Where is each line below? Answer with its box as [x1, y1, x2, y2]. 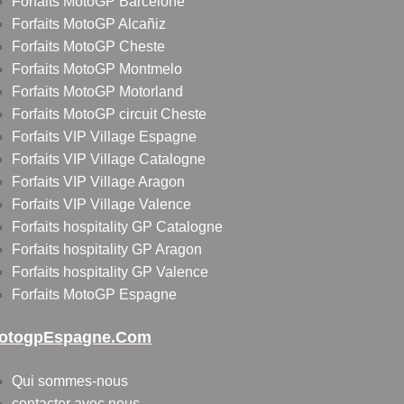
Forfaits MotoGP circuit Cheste [12, 106, 207, 123]
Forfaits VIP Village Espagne [12, 129, 197, 145]
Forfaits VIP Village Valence [12, 197, 192, 213]
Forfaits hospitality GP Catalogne [12, 219, 224, 235]
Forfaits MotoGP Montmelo [12, 61, 183, 78]
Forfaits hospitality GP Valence [12, 264, 209, 280]
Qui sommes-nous [12, 373, 129, 390]
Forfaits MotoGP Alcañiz [12, 16, 167, 32]
